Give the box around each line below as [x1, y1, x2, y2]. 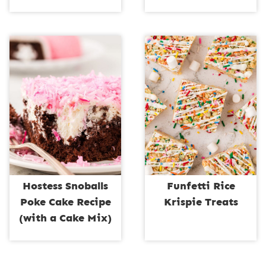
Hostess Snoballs [23, 179, 108, 193]
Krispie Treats [163, 195, 238, 209]
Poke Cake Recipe [20, 195, 111, 209]
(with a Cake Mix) [19, 211, 112, 225]
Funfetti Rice [166, 179, 235, 193]
